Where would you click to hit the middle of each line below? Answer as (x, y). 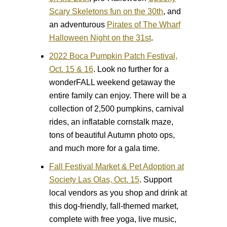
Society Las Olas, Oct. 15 (94, 179)
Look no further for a (132, 69)
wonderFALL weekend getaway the (112, 82)
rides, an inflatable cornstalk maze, (111, 122)
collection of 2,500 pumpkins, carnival (116, 108)
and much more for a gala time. (104, 148)
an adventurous (78, 24)
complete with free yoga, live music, (112, 219)
